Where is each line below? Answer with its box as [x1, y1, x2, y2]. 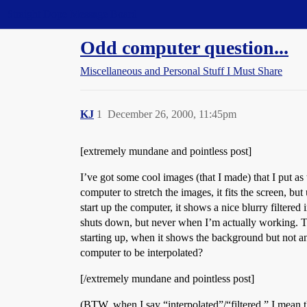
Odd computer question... [80, 37, 288, 58]
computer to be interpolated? [80, 247, 203, 258]
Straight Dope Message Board [7, 8, 137, 20]
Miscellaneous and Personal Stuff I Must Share [80, 65, 282, 77]
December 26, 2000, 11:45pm [108, 108, 236, 120]
